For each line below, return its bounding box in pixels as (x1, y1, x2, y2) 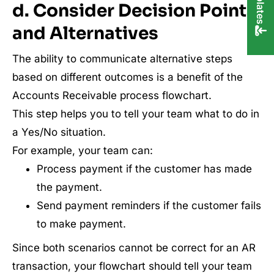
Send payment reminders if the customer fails (36, 199, 261, 212)
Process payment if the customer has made (36, 163, 252, 175)
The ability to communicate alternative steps (12, 53, 232, 65)
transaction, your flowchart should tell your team (12, 259, 252, 272)
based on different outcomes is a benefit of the (12, 71, 243, 83)
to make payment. (36, 218, 126, 230)
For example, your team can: (12, 144, 153, 157)
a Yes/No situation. (12, 126, 106, 138)
